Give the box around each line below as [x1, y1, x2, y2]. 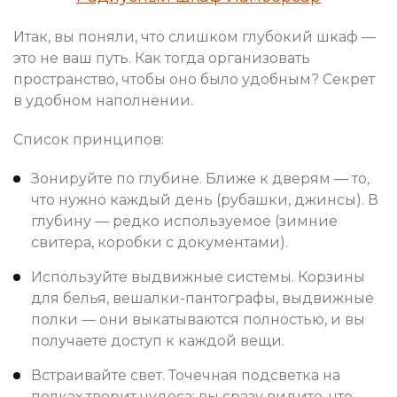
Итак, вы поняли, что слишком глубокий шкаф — [13, 28, 376, 46]
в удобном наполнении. [13, 92, 193, 110]
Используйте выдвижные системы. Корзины [31, 269, 365, 286]
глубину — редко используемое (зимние [31, 213, 338, 230]
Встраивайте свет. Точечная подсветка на [31, 367, 340, 385]
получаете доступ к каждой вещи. [31, 332, 284, 350]
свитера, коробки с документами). [31, 234, 288, 252]
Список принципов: [13, 131, 164, 149]
